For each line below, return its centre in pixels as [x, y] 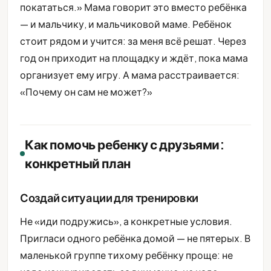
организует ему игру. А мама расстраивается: [130, 75]
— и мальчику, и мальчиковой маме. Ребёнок [126, 24]
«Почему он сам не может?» [86, 92]
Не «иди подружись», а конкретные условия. [126, 221]
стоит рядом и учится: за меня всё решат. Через [133, 41]
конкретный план [78, 163]
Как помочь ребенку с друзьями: [125, 145]
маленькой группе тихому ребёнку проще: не [126, 255]
